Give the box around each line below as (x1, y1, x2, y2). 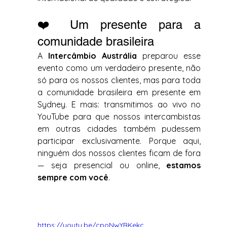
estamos (166, 160, 201, 171)
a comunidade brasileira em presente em (37, 87, 201, 98)
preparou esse (137, 51, 201, 61)
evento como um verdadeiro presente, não (37, 63, 201, 73)
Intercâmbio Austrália (48, 51, 137, 61)
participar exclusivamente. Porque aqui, (37, 136, 201, 146)
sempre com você (37, 172, 108, 183)
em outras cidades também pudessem (37, 124, 201, 134)
